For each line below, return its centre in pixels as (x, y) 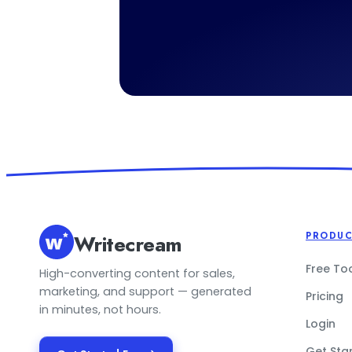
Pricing (324, 296)
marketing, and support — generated (145, 291)
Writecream (128, 244)
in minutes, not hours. (100, 310)
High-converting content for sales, (137, 273)
